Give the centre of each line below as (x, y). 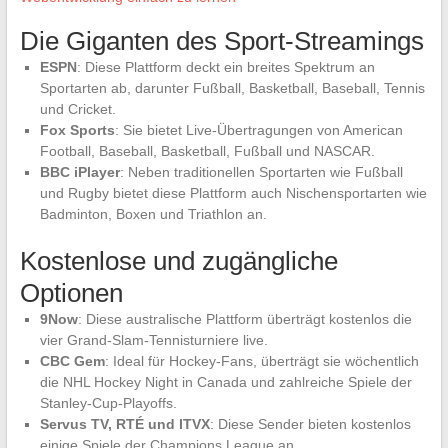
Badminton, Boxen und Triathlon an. (153, 214)
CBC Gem (72, 361)
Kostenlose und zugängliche (178, 261)
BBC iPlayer (79, 172)
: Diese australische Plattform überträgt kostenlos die (244, 319)
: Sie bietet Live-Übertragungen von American (258, 130)
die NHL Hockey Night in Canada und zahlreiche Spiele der (225, 382)
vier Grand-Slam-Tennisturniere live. (153, 340)
